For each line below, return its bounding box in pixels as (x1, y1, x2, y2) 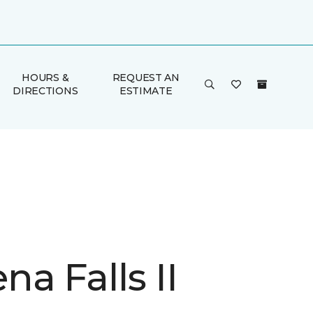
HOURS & (22, 71, 69, 84)
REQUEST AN (112, 71, 180, 84)
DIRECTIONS (13, 85, 78, 97)
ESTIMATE (119, 85, 173, 97)
